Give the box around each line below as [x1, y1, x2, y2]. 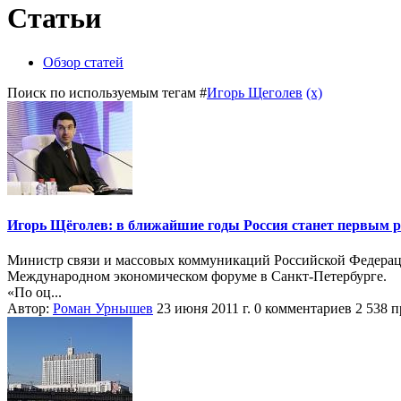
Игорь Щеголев [207, 84, 303, 100]
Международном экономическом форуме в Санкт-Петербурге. [7, 269, 387, 285]
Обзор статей [43, 54, 124, 70]
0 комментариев [254, 301, 352, 317]
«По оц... [7, 285, 62, 301]
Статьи [7, 2, 101, 35]
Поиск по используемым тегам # [7, 84, 207, 100]
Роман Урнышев [53, 301, 153, 317]
